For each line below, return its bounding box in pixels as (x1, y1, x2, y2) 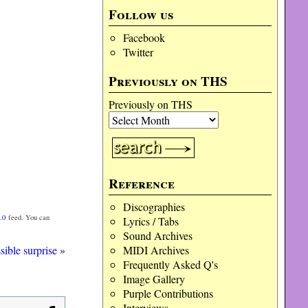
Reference (109, 174, 175, 193)
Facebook (122, 30, 165, 45)
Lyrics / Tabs (122, 214, 179, 228)
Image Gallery (122, 272, 185, 286)
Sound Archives (122, 228, 192, 243)
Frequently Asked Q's (122, 257, 218, 272)
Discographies (122, 199, 185, 214)
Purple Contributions (122, 286, 213, 300)
